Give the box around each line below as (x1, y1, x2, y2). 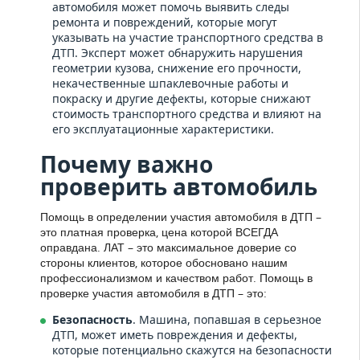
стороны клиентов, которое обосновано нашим (40, 255, 288, 271)
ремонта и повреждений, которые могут (52, 14, 277, 31)
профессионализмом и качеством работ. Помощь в (40, 270, 313, 286)
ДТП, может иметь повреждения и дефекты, (52, 327, 297, 343)
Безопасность (52, 312, 133, 328)
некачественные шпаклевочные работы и (52, 76, 288, 92)
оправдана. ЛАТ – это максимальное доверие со (40, 239, 297, 256)
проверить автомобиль (40, 171, 317, 202)
